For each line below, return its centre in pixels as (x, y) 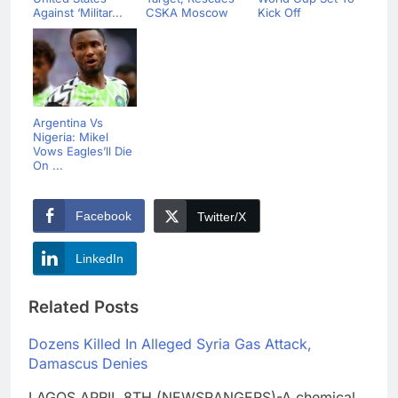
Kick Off (279, 13)
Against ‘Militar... (78, 13)
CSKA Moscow (187, 13)
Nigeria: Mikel (71, 137)
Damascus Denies (88, 363)
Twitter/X (222, 217)
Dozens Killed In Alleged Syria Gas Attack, (170, 343)
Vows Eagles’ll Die (83, 151)
